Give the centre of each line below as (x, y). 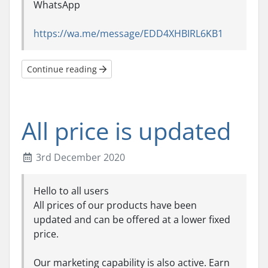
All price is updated (126, 131)
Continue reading (63, 69)
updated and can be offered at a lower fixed (132, 220)
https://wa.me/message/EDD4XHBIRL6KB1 (128, 33)
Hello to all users (71, 191)
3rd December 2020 (79, 157)
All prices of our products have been (115, 205)
